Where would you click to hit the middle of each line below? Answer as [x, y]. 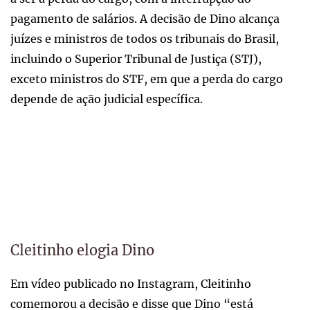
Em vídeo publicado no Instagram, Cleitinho [131, 283]
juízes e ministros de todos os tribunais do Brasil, [145, 38]
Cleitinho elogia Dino [82, 250]
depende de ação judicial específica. [107, 99]
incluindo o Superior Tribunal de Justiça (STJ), [136, 58]
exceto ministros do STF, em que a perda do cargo [147, 79]
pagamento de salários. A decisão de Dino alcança [145, 18]
